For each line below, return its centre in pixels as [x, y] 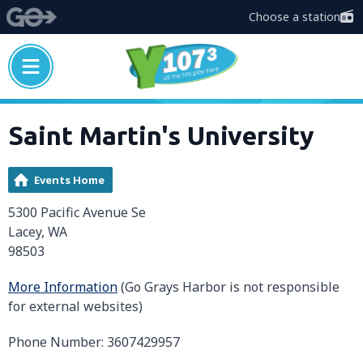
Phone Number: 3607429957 [94, 342]
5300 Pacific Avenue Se [77, 212]
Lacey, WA [38, 232]
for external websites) [75, 306]
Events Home [69, 180]
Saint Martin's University [161, 135]
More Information [63, 287]
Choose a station [295, 17]
